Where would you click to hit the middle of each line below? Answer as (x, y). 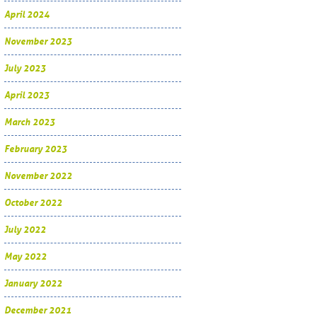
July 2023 (25, 69)
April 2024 (27, 15)
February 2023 (36, 149)
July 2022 (25, 230)
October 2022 (33, 203)
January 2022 (33, 284)
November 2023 (38, 42)
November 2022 (38, 176)
